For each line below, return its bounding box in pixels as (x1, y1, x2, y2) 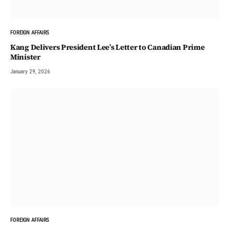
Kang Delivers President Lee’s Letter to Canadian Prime (10, 42, 205, 52)
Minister (10, 51, 41, 62)
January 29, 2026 (10, 68, 50, 75)
